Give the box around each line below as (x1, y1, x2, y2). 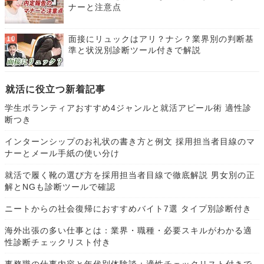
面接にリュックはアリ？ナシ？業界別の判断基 (68, 34, 254, 44)
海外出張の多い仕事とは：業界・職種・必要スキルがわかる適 (5, 226, 252, 236)
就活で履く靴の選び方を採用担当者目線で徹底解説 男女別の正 (5, 170, 255, 180)
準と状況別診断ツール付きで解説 (68, 45, 201, 55)
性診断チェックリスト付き (5, 237, 111, 247)
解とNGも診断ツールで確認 (5, 182, 115, 192)
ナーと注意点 (68, 2, 121, 12)
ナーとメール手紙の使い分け (5, 148, 120, 159)
